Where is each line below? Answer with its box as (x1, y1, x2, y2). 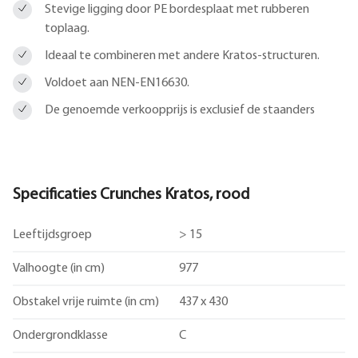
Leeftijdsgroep (13, 228, 92, 241)
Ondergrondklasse (13, 328, 108, 342)
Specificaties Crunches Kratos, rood (13, 186, 249, 203)
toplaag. (45, 22, 89, 35)
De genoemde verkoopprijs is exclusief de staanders (45, 103, 315, 117)
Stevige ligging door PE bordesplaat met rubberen (45, 2, 309, 16)
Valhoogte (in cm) (13, 261, 105, 275)
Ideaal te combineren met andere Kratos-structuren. (45, 49, 320, 62)
